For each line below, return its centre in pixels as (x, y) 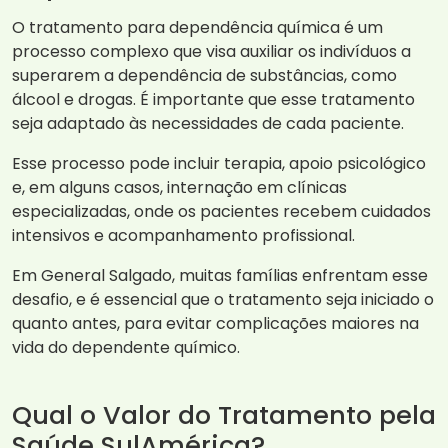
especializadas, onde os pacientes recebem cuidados (221, 212)
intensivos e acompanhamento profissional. (183, 236)
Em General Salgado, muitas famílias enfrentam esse (220, 276)
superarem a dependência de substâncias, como (204, 76)
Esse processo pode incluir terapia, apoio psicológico (219, 164)
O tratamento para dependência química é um (197, 28)
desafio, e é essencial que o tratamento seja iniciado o (223, 300)
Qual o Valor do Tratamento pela (224, 415)
